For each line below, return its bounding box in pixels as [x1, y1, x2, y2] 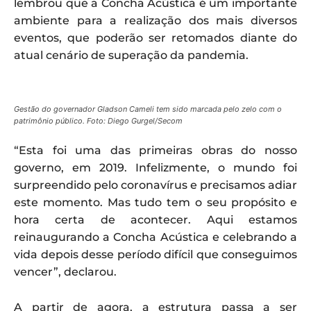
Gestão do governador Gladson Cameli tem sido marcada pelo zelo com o [14, 104, 282, 115]
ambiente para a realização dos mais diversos [14, 14, 297, 28]
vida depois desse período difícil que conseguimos [14, 248, 297, 262]
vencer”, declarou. [14, 265, 117, 279]
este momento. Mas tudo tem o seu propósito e [14, 196, 297, 210]
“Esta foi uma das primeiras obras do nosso [14, 144, 297, 158]
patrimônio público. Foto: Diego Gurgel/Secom [14, 116, 183, 126]
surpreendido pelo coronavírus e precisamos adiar [14, 178, 297, 192]
